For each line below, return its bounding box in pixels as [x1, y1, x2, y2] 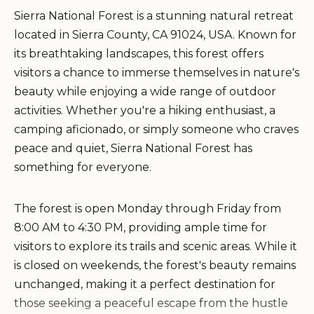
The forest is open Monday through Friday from [14, 201, 281, 215]
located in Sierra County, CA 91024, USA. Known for [14, 27, 296, 41]
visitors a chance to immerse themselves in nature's [14, 65, 299, 79]
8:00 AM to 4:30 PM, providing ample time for [14, 220, 267, 234]
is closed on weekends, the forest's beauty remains [14, 258, 296, 272]
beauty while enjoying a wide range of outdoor [14, 84, 276, 98]
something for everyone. [14, 160, 151, 174]
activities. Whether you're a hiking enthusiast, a [14, 103, 275, 117]
